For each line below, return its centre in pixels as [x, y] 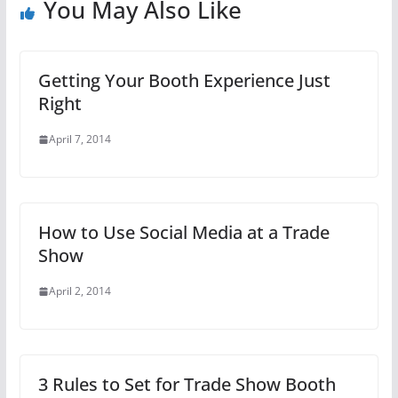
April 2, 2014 [80, 291]
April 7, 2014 [80, 139]
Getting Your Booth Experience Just [184, 81]
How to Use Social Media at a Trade [183, 233]
